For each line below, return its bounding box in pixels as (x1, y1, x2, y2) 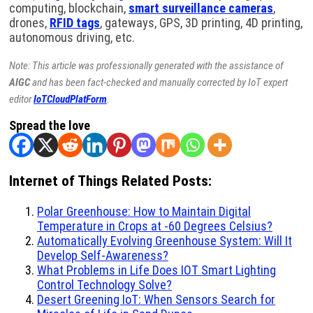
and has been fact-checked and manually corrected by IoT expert (30, 76, 288, 89)
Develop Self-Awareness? (37, 248, 168, 263)
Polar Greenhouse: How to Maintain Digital (37, 204, 251, 219)
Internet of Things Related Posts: (9, 172, 212, 190)
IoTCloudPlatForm (34, 93, 107, 106)
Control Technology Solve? (37, 277, 172, 293)
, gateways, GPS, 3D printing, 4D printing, (100, 15, 303, 31)
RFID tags (50, 15, 100, 31)
